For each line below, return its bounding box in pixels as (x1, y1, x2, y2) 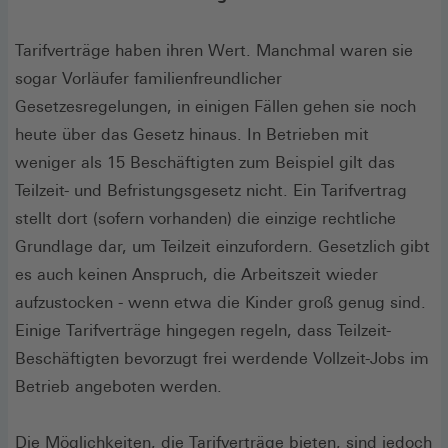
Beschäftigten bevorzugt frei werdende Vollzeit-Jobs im (15, 348, 429, 368)
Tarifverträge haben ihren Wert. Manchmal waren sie (15, 40, 413, 60)
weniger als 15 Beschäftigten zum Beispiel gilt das (15, 152, 395, 172)
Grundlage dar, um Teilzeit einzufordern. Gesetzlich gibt (15, 236, 430, 256)
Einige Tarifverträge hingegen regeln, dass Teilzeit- (15, 320, 391, 340)
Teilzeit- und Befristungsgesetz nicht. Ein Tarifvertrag (15, 180, 407, 200)
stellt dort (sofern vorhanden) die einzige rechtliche (15, 208, 396, 228)
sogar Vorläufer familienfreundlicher (15, 68, 282, 88)
